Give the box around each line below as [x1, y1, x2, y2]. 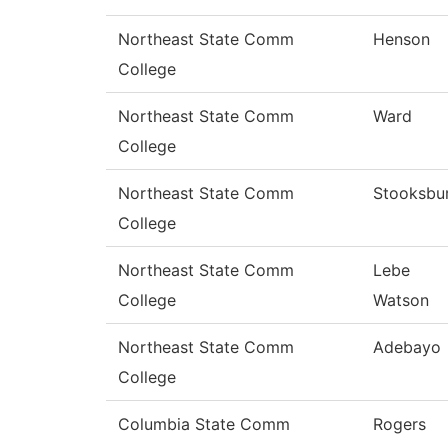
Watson [373, 290, 429, 311]
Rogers [373, 414, 426, 435]
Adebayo [373, 337, 441, 358]
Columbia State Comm [118, 414, 290, 435]
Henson [373, 29, 430, 50]
